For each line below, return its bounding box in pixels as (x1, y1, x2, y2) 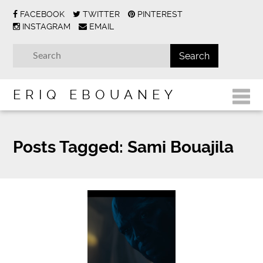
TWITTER (83, 9, 120, 19)
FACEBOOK (20, 9, 65, 19)
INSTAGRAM (22, 22, 71, 31)
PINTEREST (137, 9, 183, 19)
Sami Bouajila (123, 137, 234, 157)
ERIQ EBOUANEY (13, 87, 178, 102)
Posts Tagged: (13, 137, 124, 157)
